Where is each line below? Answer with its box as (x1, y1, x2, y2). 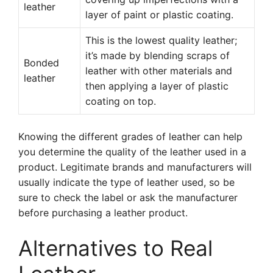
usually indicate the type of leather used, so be (18, 176, 235, 188)
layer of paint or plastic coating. (85, 9, 233, 21)
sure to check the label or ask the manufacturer (18, 191, 238, 204)
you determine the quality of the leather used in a (18, 146, 246, 158)
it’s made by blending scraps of (85, 49, 230, 62)
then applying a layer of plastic (85, 80, 229, 92)
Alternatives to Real (18, 235, 213, 261)
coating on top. (85, 95, 156, 107)
